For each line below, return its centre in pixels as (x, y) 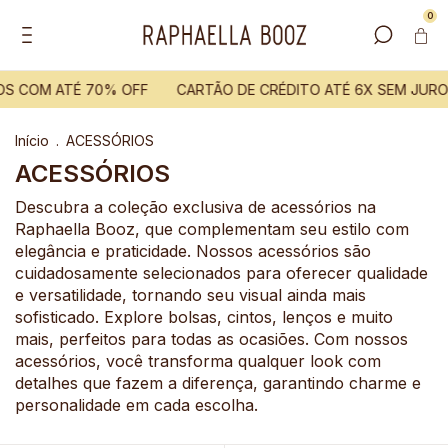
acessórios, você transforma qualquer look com (198, 361)
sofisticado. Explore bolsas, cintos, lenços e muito (204, 317)
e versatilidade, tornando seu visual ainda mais (190, 295)
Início (32, 140)
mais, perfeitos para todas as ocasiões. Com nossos (211, 339)
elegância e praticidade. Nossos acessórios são (193, 251)
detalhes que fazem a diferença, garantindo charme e (218, 383)
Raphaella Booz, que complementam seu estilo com (212, 229)
